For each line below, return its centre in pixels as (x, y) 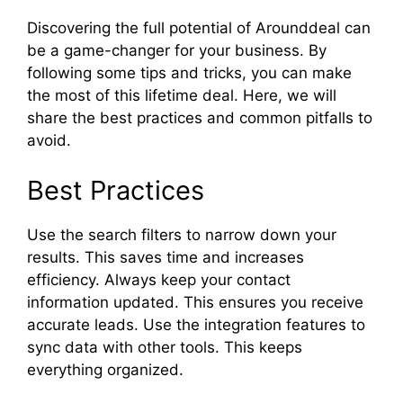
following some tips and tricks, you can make (189, 73)
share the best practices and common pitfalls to (200, 118)
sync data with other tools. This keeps (165, 347)
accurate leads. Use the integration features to (196, 324)
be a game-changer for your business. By (177, 51)
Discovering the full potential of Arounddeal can (199, 28)
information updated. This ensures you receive (195, 302)
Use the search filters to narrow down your (182, 234)
